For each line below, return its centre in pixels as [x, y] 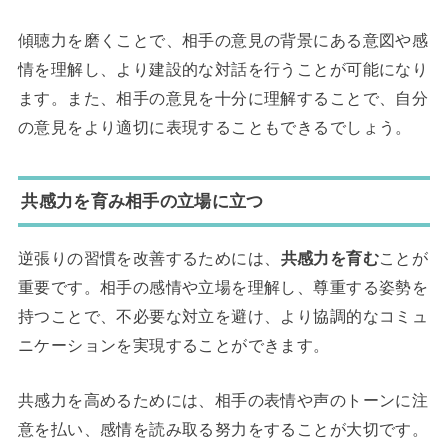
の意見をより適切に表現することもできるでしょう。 [214, 126]
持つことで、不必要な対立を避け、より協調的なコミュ [223, 316]
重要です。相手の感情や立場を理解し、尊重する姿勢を [223, 287]
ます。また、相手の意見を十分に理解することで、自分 [223, 97]
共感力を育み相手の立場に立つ [142, 201]
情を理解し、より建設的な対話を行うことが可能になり [223, 68]
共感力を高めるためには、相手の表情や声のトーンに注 [223, 400]
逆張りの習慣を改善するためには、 [149, 258]
